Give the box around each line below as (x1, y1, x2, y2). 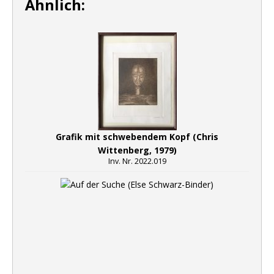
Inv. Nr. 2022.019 (108, 156, 166, 167)
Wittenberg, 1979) (97, 144, 177, 157)
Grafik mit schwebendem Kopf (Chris (56, 131, 218, 143)
